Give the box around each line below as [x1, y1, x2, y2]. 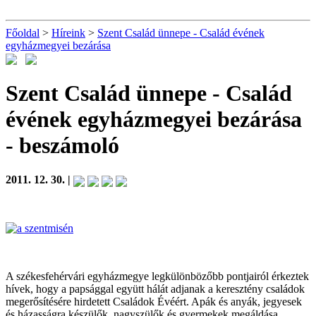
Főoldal [6, 27, 39, 39]
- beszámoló [6, 132, 119, 158]
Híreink [51, 27, 85, 39]
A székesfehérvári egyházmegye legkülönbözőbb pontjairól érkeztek [6, 269, 309, 282]
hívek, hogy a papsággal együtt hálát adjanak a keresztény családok [6, 282, 305, 295]
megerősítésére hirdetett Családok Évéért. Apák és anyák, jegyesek [6, 295, 302, 308]
